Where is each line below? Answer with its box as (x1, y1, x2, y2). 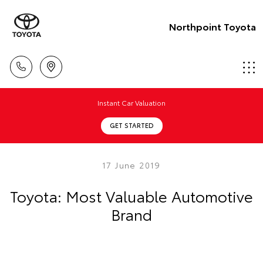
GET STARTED (109, 120, 154, 130)
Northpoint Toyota (169, 19, 256, 33)
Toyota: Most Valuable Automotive (10, 185, 253, 207)
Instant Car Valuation (97, 97, 166, 107)
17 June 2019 (102, 159, 161, 171)
